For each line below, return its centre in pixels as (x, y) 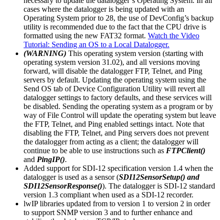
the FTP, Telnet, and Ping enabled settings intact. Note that (114, 124)
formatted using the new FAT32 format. (86, 35)
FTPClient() (186, 150)
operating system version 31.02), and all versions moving (112, 62)
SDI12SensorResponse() (63, 186)
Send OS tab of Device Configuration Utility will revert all (114, 88)
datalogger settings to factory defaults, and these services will (118, 97)
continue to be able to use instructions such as (95, 150)
